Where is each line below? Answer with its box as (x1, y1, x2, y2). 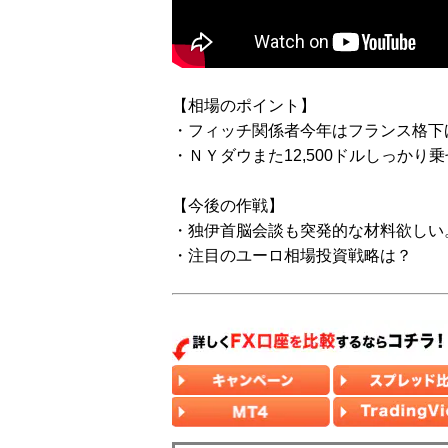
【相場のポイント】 (172, 97, 316, 114)
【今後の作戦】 (172, 197, 284, 214)
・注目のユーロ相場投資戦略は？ (172, 247, 412, 264)
